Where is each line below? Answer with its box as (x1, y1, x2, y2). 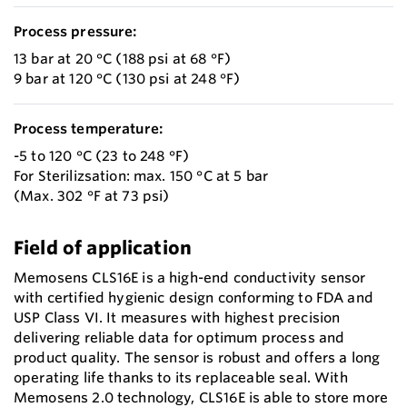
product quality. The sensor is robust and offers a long (14, 349, 381, 367)
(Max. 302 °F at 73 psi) (14, 187, 170, 205)
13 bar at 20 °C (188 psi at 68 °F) (14, 50, 232, 68)
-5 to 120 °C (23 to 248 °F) (14, 147, 190, 165)
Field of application (14, 236, 193, 260)
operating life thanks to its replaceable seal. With (14, 369, 348, 387)
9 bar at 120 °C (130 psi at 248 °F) (14, 70, 241, 88)
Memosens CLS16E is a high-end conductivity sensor (14, 269, 366, 287)
